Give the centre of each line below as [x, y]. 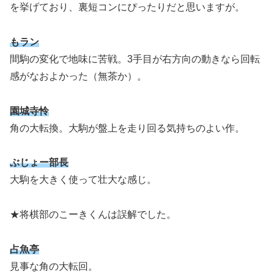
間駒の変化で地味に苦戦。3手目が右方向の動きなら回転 [135, 59]
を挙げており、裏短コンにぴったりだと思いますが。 [127, 7]
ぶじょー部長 [39, 163]
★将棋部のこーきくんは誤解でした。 [93, 215]
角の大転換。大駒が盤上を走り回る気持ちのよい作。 [127, 128]
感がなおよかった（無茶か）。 [78, 76]
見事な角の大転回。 [54, 267]
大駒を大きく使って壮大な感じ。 [83, 180]
